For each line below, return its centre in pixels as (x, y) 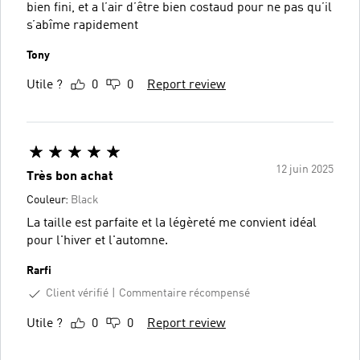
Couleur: (49, 200)
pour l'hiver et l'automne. (97, 241)
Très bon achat (70, 177)
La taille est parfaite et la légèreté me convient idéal (172, 223)
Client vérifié (77, 293)
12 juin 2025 (305, 170)
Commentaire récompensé (184, 294)
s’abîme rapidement (82, 26)
